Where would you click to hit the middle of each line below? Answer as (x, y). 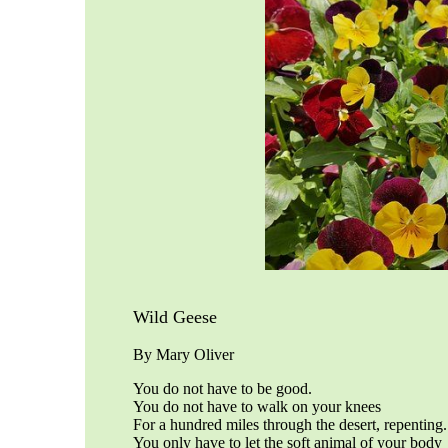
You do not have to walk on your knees (257, 406)
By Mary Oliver (183, 354)
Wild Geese (177, 316)
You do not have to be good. (222, 388)
